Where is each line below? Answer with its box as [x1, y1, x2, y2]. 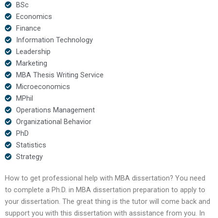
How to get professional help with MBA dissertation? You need [5, 173, 205, 182]
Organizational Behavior [16, 117, 91, 126]
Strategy [16, 152, 43, 161]
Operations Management [16, 105, 95, 114]
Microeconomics [16, 82, 70, 91]
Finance [16, 23, 41, 33]
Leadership [16, 47, 51, 56]
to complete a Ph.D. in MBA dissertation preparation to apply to [5, 185, 205, 194]
